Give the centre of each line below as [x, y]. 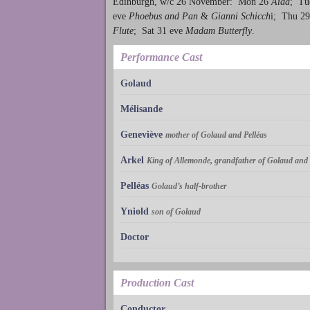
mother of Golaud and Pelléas [216, 135]
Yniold [136, 212]
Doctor [135, 237]
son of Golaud [176, 212]
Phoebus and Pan [163, 16]
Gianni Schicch [241, 16]
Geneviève [142, 135]
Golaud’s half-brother [189, 186]
